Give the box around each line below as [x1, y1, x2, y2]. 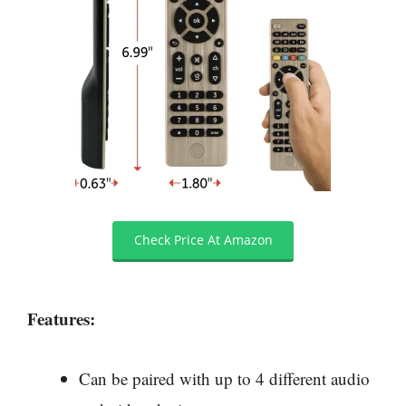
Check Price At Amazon [133, 231, 273, 249]
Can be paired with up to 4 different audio [79, 367, 370, 391]
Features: [27, 305, 95, 331]
